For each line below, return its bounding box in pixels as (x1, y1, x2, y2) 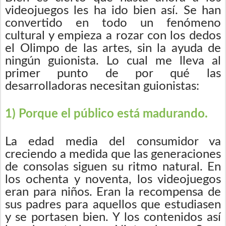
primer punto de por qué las (5, 67, 221, 80)
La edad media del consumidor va (5, 135, 221, 148)
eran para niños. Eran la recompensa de (5, 186, 221, 198)
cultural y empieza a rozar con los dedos (5, 29, 221, 42)
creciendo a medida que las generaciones (5, 148, 221, 160)
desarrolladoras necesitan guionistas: (5, 80, 199, 92)
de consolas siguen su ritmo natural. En (5, 160, 221, 173)
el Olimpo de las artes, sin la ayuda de (5, 42, 221, 54)
